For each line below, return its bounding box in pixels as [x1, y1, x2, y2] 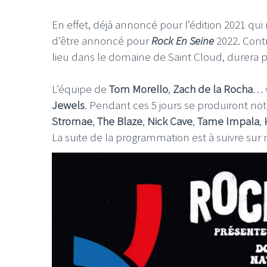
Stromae [52, 113, 92, 128]
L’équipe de [52, 81, 107, 96]
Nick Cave [147, 113, 193, 128]
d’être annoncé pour [52, 33, 151, 48]
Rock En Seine [151, 33, 214, 48]
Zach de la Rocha [170, 81, 253, 96]
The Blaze [97, 113, 142, 128]
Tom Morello [107, 81, 168, 96]
